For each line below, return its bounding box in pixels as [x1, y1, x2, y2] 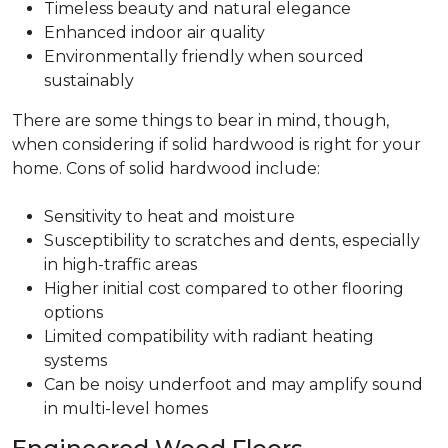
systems [44, 351, 107, 370]
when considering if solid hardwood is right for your [12, 135, 421, 154]
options [44, 303, 103, 322]
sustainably [44, 71, 134, 90]
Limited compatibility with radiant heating [44, 327, 374, 346]
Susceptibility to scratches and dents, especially [44, 231, 420, 250]
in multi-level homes [44, 399, 208, 418]
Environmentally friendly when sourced [44, 47, 364, 66]
